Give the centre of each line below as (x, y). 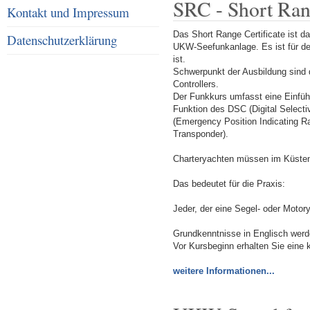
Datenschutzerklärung (62, 40)
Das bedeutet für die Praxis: (229, 184)
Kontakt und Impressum (68, 12)
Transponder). (201, 134)
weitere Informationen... (224, 271)
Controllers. (196, 84)
